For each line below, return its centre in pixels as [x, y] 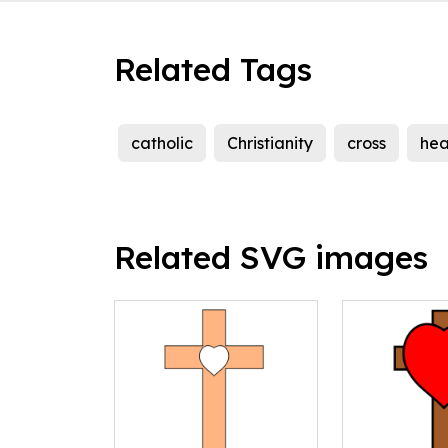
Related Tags [213, 69]
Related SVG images [271, 257]
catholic [162, 143]
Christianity [270, 143]
